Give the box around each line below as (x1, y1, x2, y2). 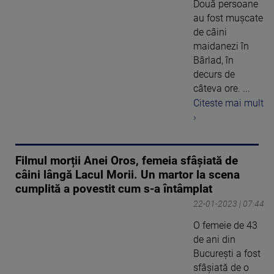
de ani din (193, 234, 235, 246)
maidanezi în (193, 40, 249, 52)
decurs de (193, 68, 235, 80)
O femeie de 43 (193, 220, 257, 232)
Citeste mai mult (193, 97, 264, 109)
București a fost (193, 248, 261, 260)
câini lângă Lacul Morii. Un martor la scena (15, 168, 240, 182)
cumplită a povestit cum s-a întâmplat (15, 182, 212, 196)
